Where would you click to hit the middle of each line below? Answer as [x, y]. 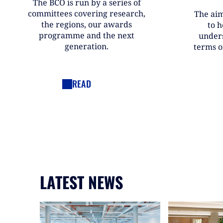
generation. [87, 46]
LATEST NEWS [81, 182]
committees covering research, [87, 13]
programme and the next [87, 35]
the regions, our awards [87, 24]
